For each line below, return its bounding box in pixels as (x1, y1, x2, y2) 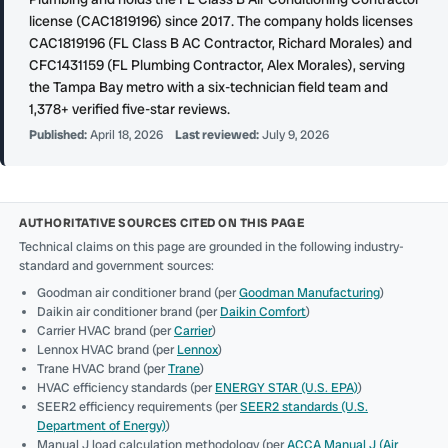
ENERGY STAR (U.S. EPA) (214, 379, 358, 397)
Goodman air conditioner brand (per (36, 284, 239, 302)
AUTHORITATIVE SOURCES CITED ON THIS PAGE (19, 215, 305, 232)
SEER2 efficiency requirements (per (36, 398, 240, 416)
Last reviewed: (175, 126, 260, 143)
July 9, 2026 (262, 126, 330, 143)
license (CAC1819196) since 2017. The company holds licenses (28, 11, 413, 30)
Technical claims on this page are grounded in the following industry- (19, 238, 405, 256)
